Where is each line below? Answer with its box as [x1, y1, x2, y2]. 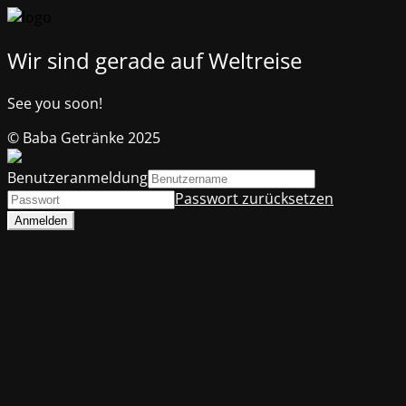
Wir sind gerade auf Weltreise [7, 44, 302, 75]
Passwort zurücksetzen [175, 188, 333, 208]
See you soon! [7, 92, 102, 113]
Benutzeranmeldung [7, 167, 148, 188]
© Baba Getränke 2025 [7, 127, 160, 148]
